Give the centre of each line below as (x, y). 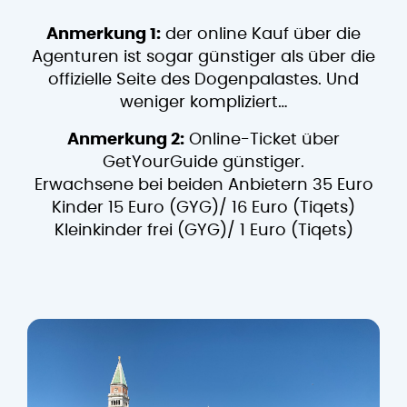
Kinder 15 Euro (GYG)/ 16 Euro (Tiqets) (203, 208)
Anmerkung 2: (126, 139)
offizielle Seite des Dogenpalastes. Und (203, 79)
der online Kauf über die (261, 34)
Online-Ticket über (262, 139)
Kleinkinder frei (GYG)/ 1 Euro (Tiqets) (203, 230)
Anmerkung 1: (104, 34)
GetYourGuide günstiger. (203, 162)
